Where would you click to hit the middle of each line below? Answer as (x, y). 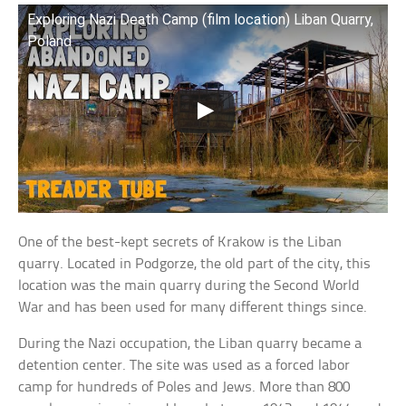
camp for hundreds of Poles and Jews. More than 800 (184, 387)
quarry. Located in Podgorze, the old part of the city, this (195, 264)
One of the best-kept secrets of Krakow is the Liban (180, 242)
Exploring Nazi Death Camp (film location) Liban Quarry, (201, 20)
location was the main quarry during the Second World (189, 285)
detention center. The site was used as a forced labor (184, 365)
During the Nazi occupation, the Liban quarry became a (190, 343)
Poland (50, 42)
